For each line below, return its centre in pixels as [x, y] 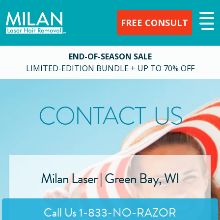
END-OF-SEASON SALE [110, 56]
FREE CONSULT [154, 23]
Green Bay [132, 179]
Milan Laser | [73, 179]
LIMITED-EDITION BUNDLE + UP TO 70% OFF [110, 68]
